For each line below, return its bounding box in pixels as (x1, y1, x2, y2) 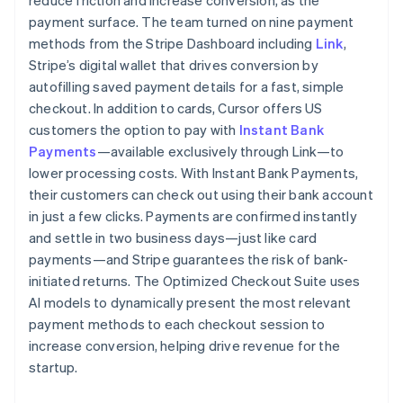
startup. (29, 357, 78, 376)
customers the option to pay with (29, 120, 239, 139)
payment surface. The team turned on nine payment (29, 12, 354, 31)
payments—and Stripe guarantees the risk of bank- (29, 249, 349, 268)
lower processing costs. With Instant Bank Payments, (29, 163, 359, 182)
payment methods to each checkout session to (29, 314, 326, 333)
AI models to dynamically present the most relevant (29, 292, 352, 311)
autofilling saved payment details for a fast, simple (29, 76, 345, 95)
